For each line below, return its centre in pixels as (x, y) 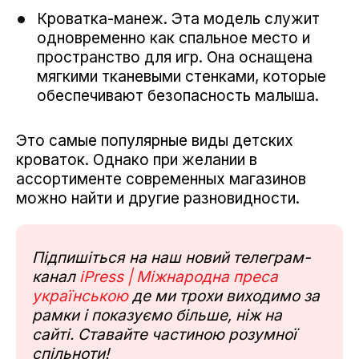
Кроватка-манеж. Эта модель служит (178, 18)
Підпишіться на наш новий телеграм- (171, 257)
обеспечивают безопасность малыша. (178, 95)
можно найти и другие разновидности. (158, 198)
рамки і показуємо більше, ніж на (157, 315)
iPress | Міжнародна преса (179, 276)
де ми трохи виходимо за (224, 296)
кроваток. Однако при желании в (137, 159)
